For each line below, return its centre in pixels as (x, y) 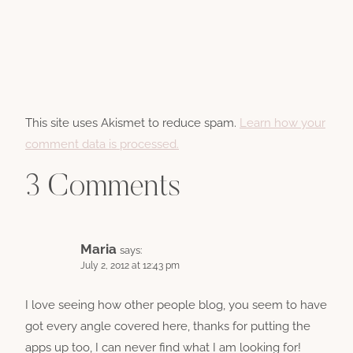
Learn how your (282, 123)
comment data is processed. (102, 144)
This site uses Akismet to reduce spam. (132, 123)
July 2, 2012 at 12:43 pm (130, 266)
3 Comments (103, 188)
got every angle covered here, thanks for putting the (168, 326)
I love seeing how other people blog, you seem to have (176, 305)
